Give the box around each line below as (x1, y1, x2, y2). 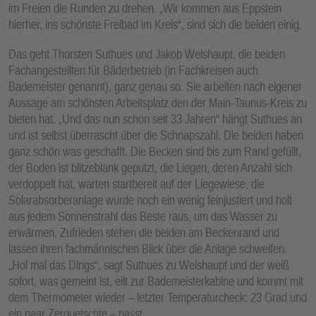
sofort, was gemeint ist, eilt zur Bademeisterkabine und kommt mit (8, 274, 303, 289)
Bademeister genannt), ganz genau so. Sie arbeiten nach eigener (8, 79, 302, 95)
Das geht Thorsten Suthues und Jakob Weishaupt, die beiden (8, 47, 285, 62)
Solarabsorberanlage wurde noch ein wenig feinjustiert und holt (8, 193, 292, 208)
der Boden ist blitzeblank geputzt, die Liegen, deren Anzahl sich (8, 160, 292, 176)
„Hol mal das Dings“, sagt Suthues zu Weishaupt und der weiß (8, 257, 289, 273)
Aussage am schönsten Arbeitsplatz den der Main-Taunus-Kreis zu (8, 95, 307, 111)
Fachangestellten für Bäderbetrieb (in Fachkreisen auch (8, 63, 258, 78)
